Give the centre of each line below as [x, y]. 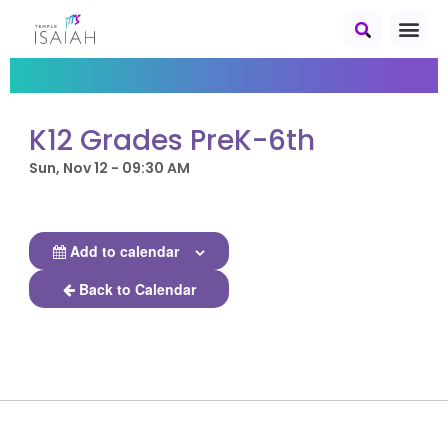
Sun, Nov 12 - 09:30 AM [110, 168]
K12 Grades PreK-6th [172, 140]
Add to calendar [125, 251]
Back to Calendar [137, 289]
